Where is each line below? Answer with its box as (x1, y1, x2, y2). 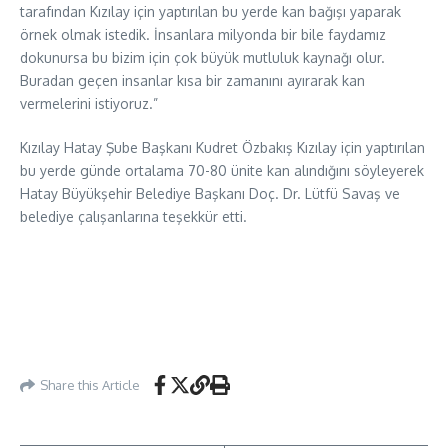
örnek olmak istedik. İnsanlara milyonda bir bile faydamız (20, 26, 386, 43)
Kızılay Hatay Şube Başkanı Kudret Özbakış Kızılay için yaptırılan (20, 139, 425, 156)
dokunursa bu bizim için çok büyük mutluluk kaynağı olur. (20, 49, 385, 66)
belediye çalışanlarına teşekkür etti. (20, 208, 247, 225)
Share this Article (40, 376, 140, 393)
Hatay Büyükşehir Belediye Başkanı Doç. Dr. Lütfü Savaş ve (20, 185, 400, 202)
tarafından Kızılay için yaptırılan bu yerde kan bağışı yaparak (20, 3, 401, 20)
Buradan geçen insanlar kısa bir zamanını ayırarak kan (20, 72, 365, 89)
